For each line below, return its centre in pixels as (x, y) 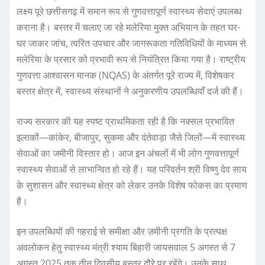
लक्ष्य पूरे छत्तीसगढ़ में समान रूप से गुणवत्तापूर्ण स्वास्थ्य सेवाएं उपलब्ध (129, 12)
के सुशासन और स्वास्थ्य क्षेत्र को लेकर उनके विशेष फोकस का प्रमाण (132, 185)
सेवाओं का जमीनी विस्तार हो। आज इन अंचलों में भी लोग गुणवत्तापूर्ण (128, 153)
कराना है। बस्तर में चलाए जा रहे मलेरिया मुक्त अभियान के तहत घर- (128, 28)
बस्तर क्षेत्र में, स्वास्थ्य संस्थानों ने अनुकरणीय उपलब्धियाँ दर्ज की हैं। (130, 91)
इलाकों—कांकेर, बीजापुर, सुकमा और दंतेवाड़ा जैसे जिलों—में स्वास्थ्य (131, 138)
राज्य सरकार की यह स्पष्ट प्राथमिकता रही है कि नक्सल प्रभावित (125, 122)
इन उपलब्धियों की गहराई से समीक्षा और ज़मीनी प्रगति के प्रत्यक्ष (122, 232)
